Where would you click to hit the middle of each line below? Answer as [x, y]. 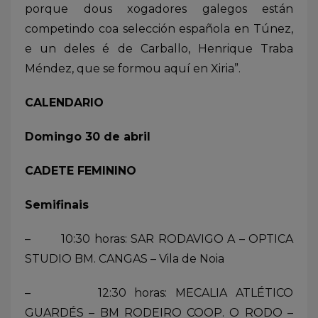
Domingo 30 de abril [88, 136]
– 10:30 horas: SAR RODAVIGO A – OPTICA [159, 238]
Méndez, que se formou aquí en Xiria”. [133, 68]
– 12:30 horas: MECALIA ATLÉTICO [159, 292]
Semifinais [57, 204]
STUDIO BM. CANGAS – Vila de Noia [125, 258]
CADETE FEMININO [81, 170]
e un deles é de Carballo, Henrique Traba [159, 48]
